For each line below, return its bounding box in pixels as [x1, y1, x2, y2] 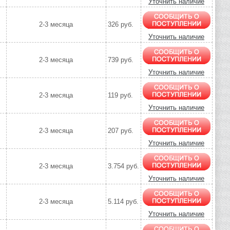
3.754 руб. [107, 162, 139, 170]
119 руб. [107, 91, 133, 100]
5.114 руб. [107, 198, 139, 206]
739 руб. [107, 56, 133, 64]
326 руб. [107, 21, 133, 29]
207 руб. [107, 127, 133, 135]
